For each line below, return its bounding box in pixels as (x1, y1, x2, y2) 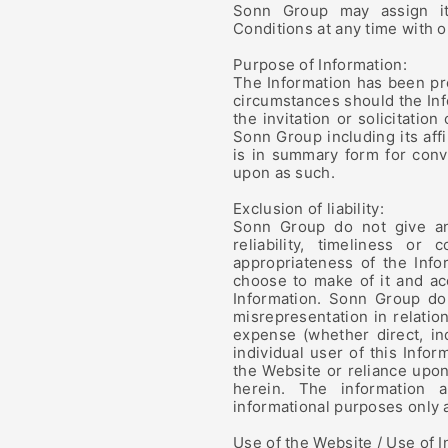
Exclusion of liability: (233, 199, 384, 218)
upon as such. (233, 163, 335, 182)
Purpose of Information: (233, 55, 407, 74)
